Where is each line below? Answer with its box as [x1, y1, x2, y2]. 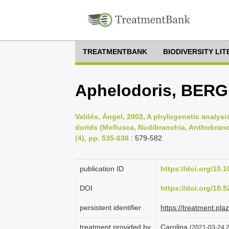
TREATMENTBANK [83, 48, 147, 56]
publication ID [80, 165, 124, 173]
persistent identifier [80, 203, 141, 212]
